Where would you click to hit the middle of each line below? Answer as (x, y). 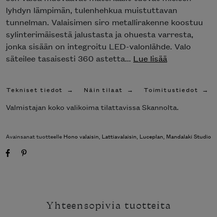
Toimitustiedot (171, 89)
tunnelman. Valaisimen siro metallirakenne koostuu (104, 22)
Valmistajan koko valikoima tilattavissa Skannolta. (92, 107)
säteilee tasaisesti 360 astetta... (70, 58)
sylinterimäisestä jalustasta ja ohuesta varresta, (100, 34)
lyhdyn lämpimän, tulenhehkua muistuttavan (92, 10)
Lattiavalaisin (119, 136)
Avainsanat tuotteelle (35, 136)
